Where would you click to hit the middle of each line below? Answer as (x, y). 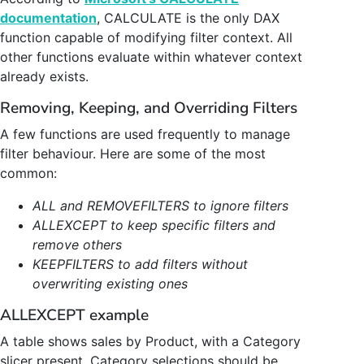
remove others (77, 244)
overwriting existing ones (110, 283)
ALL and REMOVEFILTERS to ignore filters (160, 205)
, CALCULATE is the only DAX (188, 17)
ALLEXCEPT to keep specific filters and (154, 225)
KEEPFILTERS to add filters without (140, 264)
